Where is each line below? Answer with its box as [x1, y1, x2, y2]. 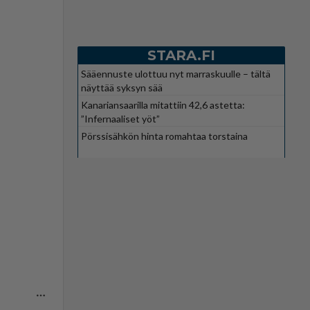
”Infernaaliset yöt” [81, 112, 160, 125]
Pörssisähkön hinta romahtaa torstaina [81, 129, 248, 142]
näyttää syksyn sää [81, 81, 163, 93]
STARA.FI [147, 46, 215, 64]
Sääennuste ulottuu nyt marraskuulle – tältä [81, 67, 271, 80]
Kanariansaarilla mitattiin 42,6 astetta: [81, 98, 245, 111]
